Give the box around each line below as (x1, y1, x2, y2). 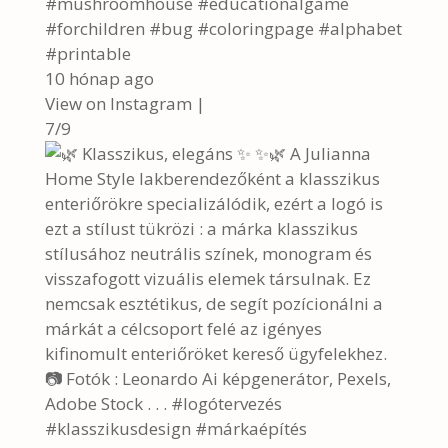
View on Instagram (44, 92, 192, 115)
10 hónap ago (44, 67, 154, 90)
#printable (44, 42, 131, 65)
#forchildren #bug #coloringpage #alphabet (44, 17, 402, 40)
